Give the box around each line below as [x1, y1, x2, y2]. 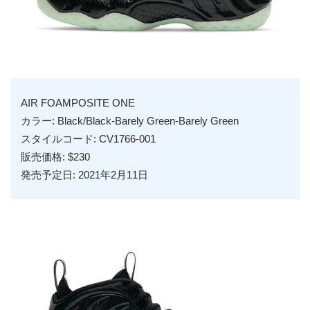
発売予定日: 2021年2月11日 [20, 169, 148, 181]
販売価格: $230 [20, 151, 90, 163]
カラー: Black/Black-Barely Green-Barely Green [20, 115, 239, 127]
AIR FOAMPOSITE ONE [20, 97, 135, 109]
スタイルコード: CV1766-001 [20, 133, 156, 145]
